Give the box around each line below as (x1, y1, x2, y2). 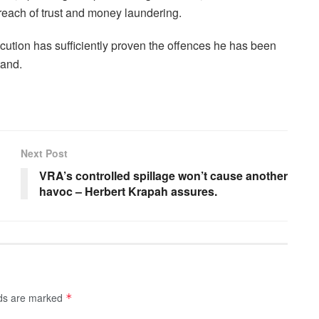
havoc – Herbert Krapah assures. (39, 182, 217, 199)
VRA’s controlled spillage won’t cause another (39, 167, 288, 184)
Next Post (21, 145, 68, 160)
